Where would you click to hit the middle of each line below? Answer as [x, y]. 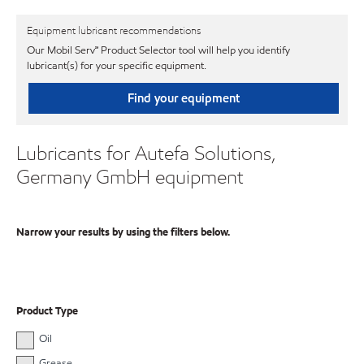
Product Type [47, 312]
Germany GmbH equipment [130, 176]
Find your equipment [183, 98]
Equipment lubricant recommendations [114, 31]
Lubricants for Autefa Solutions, [146, 153]
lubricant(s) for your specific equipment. [117, 65]
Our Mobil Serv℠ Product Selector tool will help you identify [158, 50]
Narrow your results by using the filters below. [123, 233]
